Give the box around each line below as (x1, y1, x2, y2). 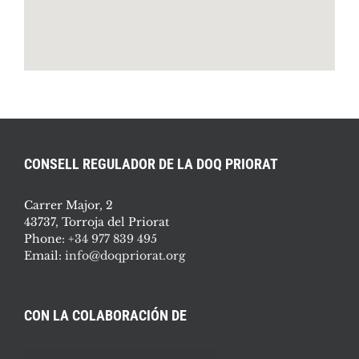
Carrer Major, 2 (24, 197, 113, 212)
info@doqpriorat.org (65, 248, 185, 263)
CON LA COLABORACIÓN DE (24, 306, 187, 324)
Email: (24, 248, 65, 263)
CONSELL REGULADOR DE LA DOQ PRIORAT (24, 155, 278, 172)
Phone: (24, 231, 68, 246)
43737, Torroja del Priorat (24, 214, 169, 229)
